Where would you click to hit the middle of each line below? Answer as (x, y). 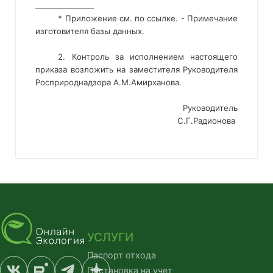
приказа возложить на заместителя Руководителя (136, 69)
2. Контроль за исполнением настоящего (148, 57)
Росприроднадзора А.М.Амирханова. (108, 82)
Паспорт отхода (122, 255)
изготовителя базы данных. (90, 31)
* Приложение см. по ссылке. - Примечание (148, 18)
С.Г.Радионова (207, 121)
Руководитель (210, 108)
